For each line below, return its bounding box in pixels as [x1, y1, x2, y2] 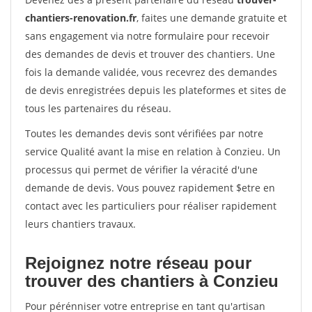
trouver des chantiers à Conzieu [25, 272, 279, 290]
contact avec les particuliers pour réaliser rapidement [25, 199, 276, 212]
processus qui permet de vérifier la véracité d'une [25, 163, 258, 176]
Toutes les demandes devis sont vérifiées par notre [25, 127, 263, 140]
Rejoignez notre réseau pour [25, 253, 251, 272]
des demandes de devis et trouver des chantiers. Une [25, 47, 275, 61]
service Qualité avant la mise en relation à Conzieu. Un [25, 145, 281, 158]
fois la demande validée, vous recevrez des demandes [25, 65, 277, 79]
